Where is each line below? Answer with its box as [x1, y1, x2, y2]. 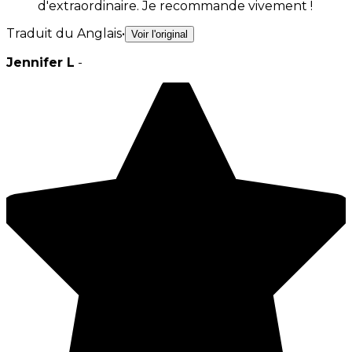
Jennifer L [6, 54, 75, 70]
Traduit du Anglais [6, 25, 122, 41]
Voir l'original [131, 27, 188, 40]
